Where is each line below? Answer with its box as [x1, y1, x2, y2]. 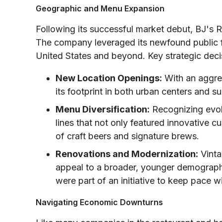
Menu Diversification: [55, 104, 150, 114]
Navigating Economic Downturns [36, 197, 163, 207]
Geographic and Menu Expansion [36, 3, 165, 13]
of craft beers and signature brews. [55, 130, 199, 141]
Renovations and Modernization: [55, 148, 198, 159]
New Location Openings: [55, 72, 162, 83]
